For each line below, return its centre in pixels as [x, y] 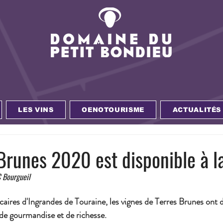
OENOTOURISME [113, 110]
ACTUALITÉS [197, 110]
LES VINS [36, 110]
